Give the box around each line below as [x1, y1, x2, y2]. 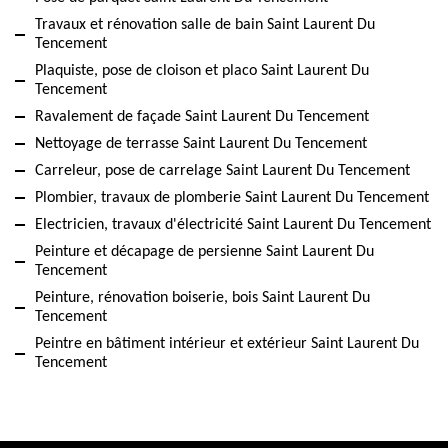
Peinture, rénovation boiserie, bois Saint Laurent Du [35, 289, 370, 306]
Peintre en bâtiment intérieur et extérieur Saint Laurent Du [35, 335, 419, 352]
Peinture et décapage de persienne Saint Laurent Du [35, 243, 374, 260]
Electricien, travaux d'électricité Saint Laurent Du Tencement [35, 216, 431, 233]
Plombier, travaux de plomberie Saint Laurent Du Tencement [35, 189, 429, 206]
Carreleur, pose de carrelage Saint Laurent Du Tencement [35, 162, 410, 179]
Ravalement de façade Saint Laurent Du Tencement [35, 108, 369, 125]
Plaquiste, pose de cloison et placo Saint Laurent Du [35, 62, 369, 79]
